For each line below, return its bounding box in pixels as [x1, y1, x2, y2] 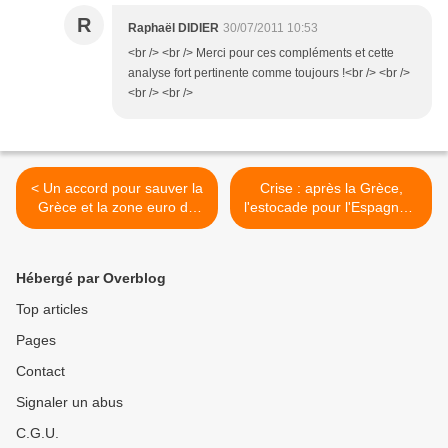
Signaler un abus [16, 394, 123, 411]
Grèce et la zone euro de [38, 199, 196, 216]
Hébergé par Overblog [16, 270, 166, 287]
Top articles [16, 301, 88, 318]
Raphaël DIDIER [128, 21, 219, 36]
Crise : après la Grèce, [259, 180, 403, 197]
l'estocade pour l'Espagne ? [243, 199, 419, 216]
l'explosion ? [78, 218, 156, 235]
